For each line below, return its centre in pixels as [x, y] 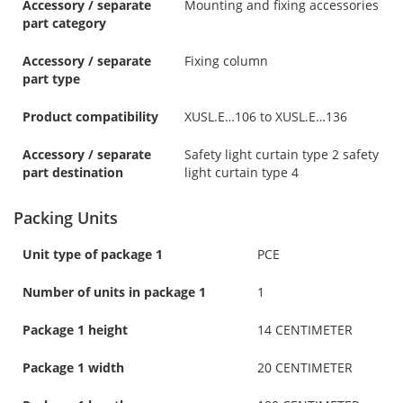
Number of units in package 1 [114, 291]
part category [64, 22]
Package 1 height [75, 329]
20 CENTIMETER [305, 367]
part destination [73, 172]
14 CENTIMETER [305, 329]
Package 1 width [73, 367]
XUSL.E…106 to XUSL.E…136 [266, 116]
